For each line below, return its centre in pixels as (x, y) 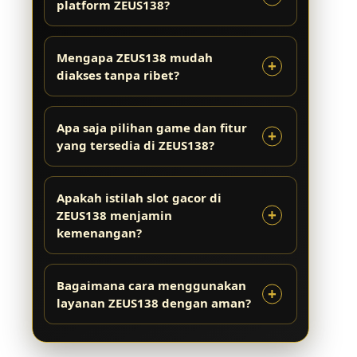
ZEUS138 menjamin (114, 215)
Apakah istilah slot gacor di (139, 198)
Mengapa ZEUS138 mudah (135, 57)
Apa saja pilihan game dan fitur (152, 127)
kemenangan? (99, 233)
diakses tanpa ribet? (118, 75)
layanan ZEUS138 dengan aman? (154, 303)
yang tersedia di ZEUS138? (135, 145)
